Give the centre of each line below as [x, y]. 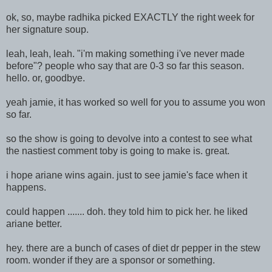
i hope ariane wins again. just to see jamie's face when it [127, 175]
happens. [26, 187]
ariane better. [34, 223]
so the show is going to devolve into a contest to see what [129, 138]
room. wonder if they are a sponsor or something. [110, 260]
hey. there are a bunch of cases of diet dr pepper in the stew [133, 248]
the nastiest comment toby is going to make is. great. [118, 151]
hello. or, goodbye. [46, 78]
